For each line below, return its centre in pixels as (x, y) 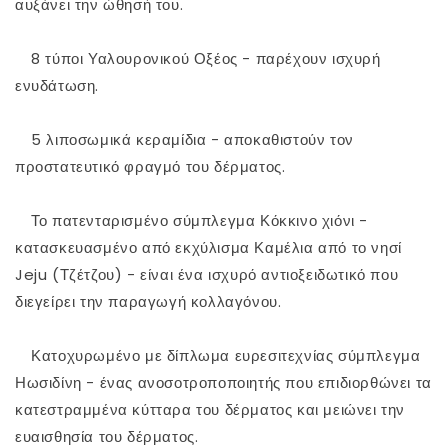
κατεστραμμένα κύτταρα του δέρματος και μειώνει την (210, 410)
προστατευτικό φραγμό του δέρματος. (150, 167)
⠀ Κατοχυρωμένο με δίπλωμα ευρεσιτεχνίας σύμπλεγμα (218, 356)
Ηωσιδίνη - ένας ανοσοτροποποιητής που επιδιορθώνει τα (223, 383)
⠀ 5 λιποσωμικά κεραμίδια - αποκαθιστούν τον (184, 140)
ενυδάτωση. (57, 86)
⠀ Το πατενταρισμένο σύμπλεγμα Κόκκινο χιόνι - (192, 221)
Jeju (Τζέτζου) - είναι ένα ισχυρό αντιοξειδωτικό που (207, 275)
